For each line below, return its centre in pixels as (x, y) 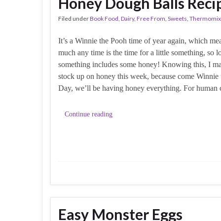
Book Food (104, 18)
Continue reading (89, 114)
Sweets (177, 18)
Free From (151, 18)
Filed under (74, 18)
